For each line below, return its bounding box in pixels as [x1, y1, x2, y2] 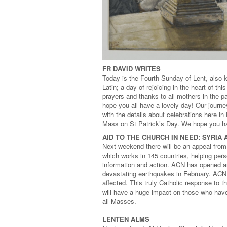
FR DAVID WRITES [102, 64, 161, 74]
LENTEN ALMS [102, 214, 149, 224]
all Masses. [102, 196, 136, 206]
